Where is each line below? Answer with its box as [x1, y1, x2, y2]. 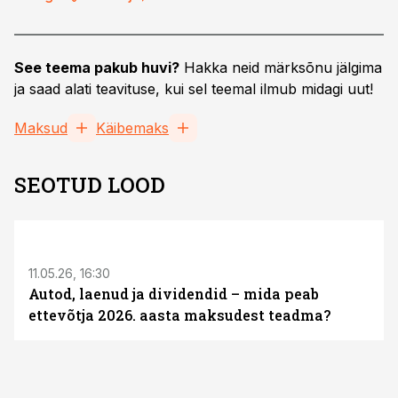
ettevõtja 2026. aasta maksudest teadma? [28, 306, 330, 324]
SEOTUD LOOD [14, 171, 165, 199]
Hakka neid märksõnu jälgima [179, 59, 382, 76]
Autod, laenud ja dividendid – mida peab [28, 284, 319, 303]
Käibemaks [96, 119, 169, 137]
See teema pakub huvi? [14, 59, 179, 76]
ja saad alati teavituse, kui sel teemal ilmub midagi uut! [14, 80, 373, 98]
